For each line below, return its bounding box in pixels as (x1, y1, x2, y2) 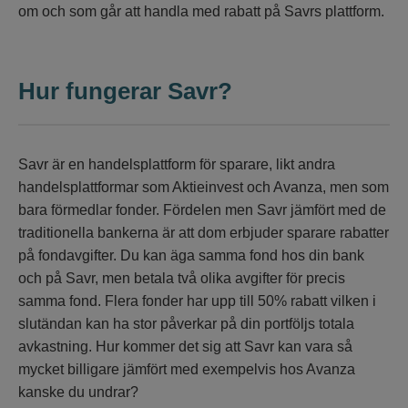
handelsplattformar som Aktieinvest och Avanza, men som (18, 179, 389, 196)
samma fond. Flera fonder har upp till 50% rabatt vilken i (18, 293, 376, 310)
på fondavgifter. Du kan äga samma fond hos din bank (18, 248, 364, 264)
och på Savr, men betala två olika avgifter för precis (18, 270, 345, 287)
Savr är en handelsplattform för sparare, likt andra (18, 157, 335, 173)
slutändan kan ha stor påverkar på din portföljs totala (18, 316, 354, 332)
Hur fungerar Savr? (18, 77, 232, 106)
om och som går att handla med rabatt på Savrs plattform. (18, 4, 384, 20)
